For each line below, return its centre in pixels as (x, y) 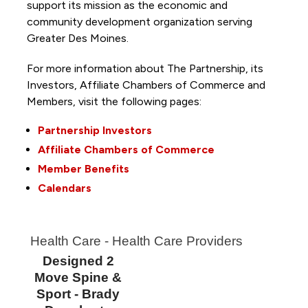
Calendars (64, 188)
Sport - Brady (78, 294)
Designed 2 (78, 261)
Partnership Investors (95, 131)
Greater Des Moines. (79, 38)
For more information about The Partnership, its (145, 69)
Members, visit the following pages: (115, 102)
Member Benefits (83, 169)
